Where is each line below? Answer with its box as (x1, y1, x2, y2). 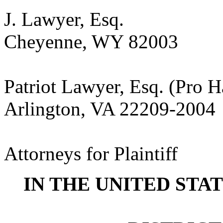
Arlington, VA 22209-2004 (4, 98, 216, 119)
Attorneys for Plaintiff (4, 143, 178, 164)
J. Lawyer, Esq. (4, 8, 124, 30)
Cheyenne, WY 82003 (4, 31, 178, 52)
